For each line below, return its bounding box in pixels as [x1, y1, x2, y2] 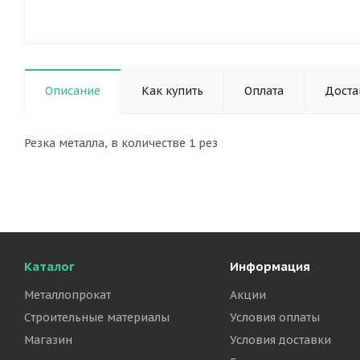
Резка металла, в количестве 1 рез [24, 136, 218, 150]
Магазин [24, 333, 72, 347]
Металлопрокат [24, 288, 111, 302]
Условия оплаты [229, 310, 320, 325]
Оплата [244, 84, 284, 98]
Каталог [24, 259, 75, 274]
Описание [45, 84, 100, 98]
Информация [229, 259, 310, 274]
